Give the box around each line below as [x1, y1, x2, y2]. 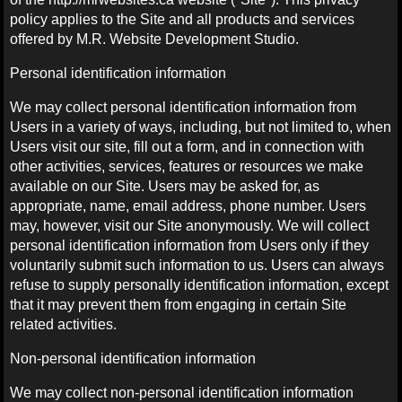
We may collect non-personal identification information [10, 384, 354, 400]
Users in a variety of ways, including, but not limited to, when [10, 118, 392, 135]
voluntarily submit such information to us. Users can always [10, 257, 385, 273]
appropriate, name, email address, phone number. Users [10, 197, 367, 214]
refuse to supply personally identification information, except [10, 276, 389, 293]
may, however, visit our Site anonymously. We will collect [10, 217, 370, 233]
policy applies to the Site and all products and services [10, 11, 355, 27]
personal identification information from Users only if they [10, 237, 370, 253]
